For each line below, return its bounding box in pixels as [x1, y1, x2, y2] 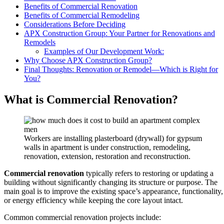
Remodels [24, 37, 55, 46]
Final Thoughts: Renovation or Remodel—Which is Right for [24, 64, 218, 73]
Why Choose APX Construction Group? [24, 55, 152, 64]
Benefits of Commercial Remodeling [24, 10, 139, 19]
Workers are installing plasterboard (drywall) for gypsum [24, 134, 202, 143]
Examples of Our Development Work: [44, 46, 164, 55]
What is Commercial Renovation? [4, 92, 178, 106]
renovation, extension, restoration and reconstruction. [24, 152, 190, 161]
